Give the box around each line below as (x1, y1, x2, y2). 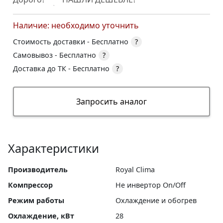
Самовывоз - (13, 50, 59, 60)
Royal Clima (115, 165, 155, 175)
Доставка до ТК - (13, 64, 73, 74)
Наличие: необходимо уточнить (13, 20, 139, 31)
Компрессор (8, 180, 53, 190)
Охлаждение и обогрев (115, 196, 197, 206)
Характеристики (8, 140, 99, 157)
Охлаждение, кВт (8, 211, 74, 221)
